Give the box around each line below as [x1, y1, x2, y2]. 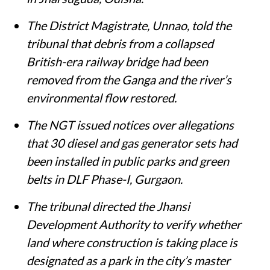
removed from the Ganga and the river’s [27, 72, 231, 87]
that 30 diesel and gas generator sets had [27, 136, 237, 151]
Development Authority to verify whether [27, 217, 241, 232]
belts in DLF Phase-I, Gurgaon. [27, 172, 183, 187]
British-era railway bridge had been [27, 54, 208, 69]
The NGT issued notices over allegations [27, 118, 234, 133]
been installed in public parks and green [27, 154, 229, 169]
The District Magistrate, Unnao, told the [27, 18, 231, 33]
